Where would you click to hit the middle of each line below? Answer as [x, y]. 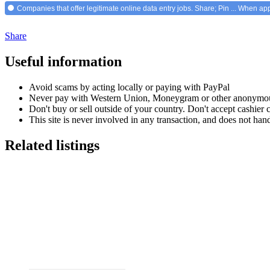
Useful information [63, 62]
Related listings [52, 145]
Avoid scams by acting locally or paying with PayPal [129, 87]
